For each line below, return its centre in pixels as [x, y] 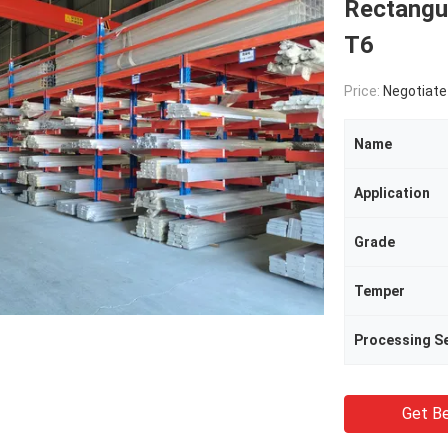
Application [392, 193]
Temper [379, 291]
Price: [363, 91]
